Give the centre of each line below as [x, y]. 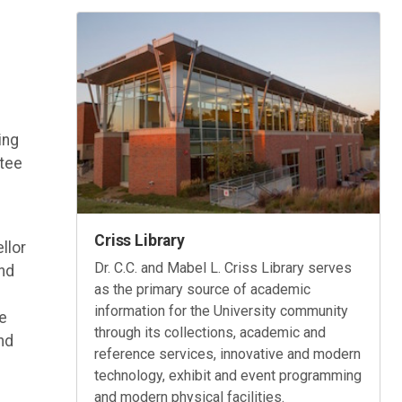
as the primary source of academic [203, 289]
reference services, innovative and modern [228, 354]
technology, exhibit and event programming [228, 375]
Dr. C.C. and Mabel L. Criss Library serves [223, 267]
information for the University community [222, 310]
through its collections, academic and [210, 332]
